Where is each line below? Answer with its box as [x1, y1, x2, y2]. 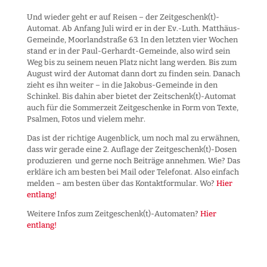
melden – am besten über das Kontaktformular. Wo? [26, 178, 216, 188]
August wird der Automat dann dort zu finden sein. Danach [26, 69, 240, 78]
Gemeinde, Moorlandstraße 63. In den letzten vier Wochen [26, 35, 238, 44]
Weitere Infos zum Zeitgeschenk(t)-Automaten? [26, 209, 200, 218]
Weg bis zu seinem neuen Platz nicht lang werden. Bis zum [26, 57, 237, 67]
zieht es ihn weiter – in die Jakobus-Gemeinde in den [26, 80, 218, 89]
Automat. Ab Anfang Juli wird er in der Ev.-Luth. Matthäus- [26, 23, 240, 33]
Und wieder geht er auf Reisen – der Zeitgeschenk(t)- [26, 12, 219, 21]
